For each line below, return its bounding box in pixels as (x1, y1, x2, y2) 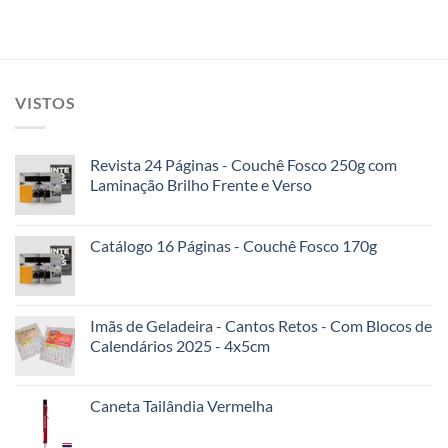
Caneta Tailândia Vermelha (90, 395, 273, 415)
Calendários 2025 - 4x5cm (90, 335, 270, 355)
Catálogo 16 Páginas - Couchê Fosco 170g (90, 235, 377, 255)
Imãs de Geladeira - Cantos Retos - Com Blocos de (90, 315, 432, 335)
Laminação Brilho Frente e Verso (90, 174, 312, 194)
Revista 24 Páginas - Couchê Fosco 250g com (90, 154, 397, 174)
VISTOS (15, 93, 76, 113)
